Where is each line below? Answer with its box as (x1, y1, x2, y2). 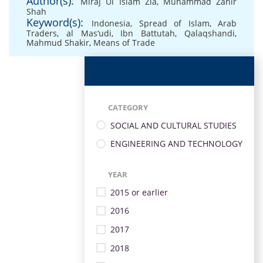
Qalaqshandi (184, 28, 235, 39)
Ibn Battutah (120, 28, 176, 39)
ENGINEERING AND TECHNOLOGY (110, 138, 242, 150)
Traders (26, 28, 57, 39)
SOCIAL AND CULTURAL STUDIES (110, 119, 237, 131)
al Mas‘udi (66, 28, 112, 39)
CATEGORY (108, 102, 148, 113)
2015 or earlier (110, 186, 168, 198)
